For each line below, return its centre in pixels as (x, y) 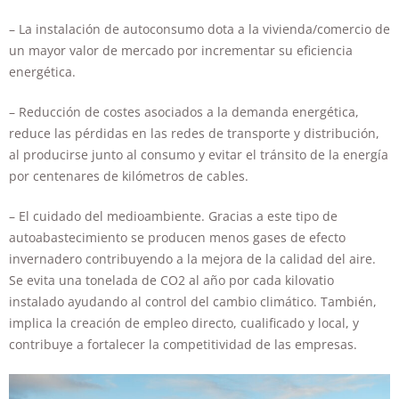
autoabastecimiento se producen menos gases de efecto (177, 237)
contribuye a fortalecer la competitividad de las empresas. (183, 344)
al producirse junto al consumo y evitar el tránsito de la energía (199, 154)
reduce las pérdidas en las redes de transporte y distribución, (194, 133)
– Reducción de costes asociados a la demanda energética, (184, 111)
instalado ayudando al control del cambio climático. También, (193, 301)
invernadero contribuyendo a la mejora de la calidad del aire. (192, 258)
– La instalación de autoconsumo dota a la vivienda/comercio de (199, 28)
